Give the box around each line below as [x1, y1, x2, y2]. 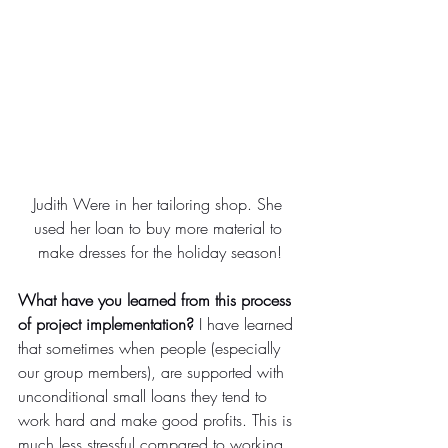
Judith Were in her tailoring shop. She [33, 192, 287, 215]
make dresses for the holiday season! [38, 240, 282, 263]
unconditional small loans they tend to [18, 384, 272, 407]
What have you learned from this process [18, 288, 296, 311]
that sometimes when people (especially [18, 336, 285, 359]
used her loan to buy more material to [33, 216, 287, 239]
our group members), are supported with [18, 360, 289, 383]
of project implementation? [18, 312, 194, 335]
